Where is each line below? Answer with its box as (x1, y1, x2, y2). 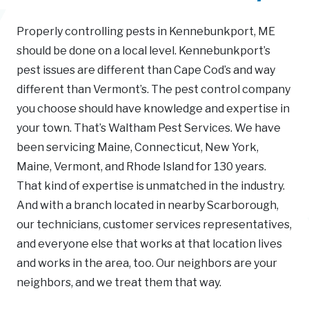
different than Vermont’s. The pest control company (17, 82, 290, 96)
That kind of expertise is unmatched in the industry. (17, 179, 285, 192)
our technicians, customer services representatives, (17, 217, 292, 231)
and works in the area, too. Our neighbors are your (17, 256, 277, 270)
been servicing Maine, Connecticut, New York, (17, 140, 259, 154)
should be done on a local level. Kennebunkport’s (17, 43, 270, 57)
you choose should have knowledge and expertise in (17, 101, 290, 115)
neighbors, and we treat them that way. (17, 275, 221, 289)
